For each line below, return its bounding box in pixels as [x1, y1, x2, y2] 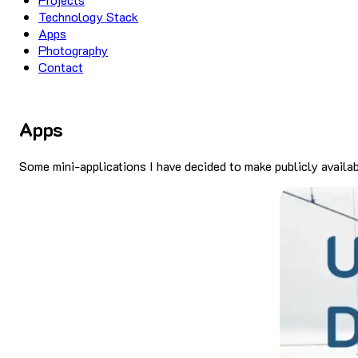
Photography [38, 42, 108, 58]
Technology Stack [38, 8, 138, 25]
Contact [38, 58, 83, 75]
